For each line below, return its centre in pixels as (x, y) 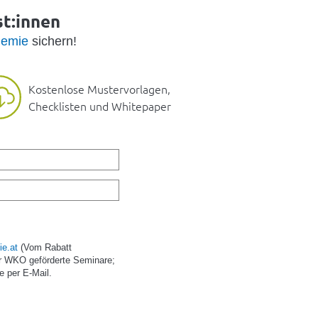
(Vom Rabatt (45, 248)
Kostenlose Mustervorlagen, (99, 89)
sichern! (52, 42)
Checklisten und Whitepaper (100, 106)
